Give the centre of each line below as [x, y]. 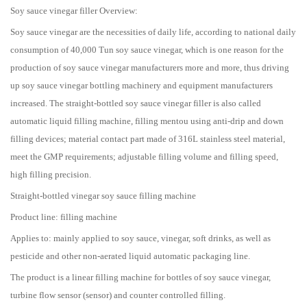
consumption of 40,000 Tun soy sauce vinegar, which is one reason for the [147, 50]
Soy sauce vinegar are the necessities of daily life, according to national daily [153, 32]
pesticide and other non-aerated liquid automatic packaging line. [130, 256]
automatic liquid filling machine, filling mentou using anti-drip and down [147, 121]
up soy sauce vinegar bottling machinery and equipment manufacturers [142, 85]
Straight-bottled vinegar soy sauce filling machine [103, 196]
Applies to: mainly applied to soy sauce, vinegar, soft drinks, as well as [140, 238]
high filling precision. [51, 174]
